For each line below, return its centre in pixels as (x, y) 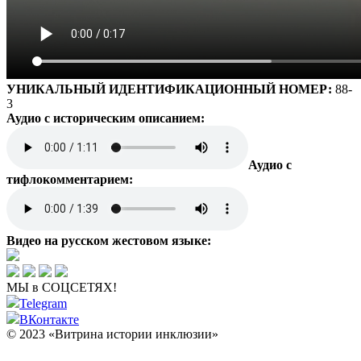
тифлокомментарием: (70, 179)
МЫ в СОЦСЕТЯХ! (62, 287)
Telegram (43, 303)
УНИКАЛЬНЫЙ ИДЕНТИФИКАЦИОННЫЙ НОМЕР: (171, 89)
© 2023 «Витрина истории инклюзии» (112, 334)
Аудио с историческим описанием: (106, 118)
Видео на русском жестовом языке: (109, 240)
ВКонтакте (49, 319)
